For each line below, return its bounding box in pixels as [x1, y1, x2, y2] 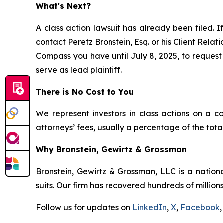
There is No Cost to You [36, 87, 134, 97]
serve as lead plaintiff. [36, 65, 122, 75]
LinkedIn [132, 202, 167, 213]
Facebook [180, 202, 220, 213]
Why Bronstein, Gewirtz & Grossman [36, 144, 187, 155]
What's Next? [36, 1, 91, 11]
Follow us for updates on [36, 202, 132, 213]
